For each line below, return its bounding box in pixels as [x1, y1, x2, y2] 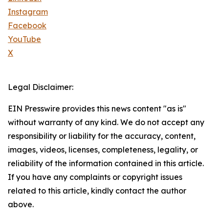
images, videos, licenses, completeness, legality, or [8, 145, 198, 155]
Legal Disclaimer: [8, 82, 73, 92]
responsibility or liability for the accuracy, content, [8, 131, 196, 141]
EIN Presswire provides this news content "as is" [8, 104, 186, 114]
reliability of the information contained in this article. [8, 158, 204, 169]
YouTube [8, 34, 41, 44]
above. [8, 199, 34, 210]
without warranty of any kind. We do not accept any [8, 117, 204, 128]
